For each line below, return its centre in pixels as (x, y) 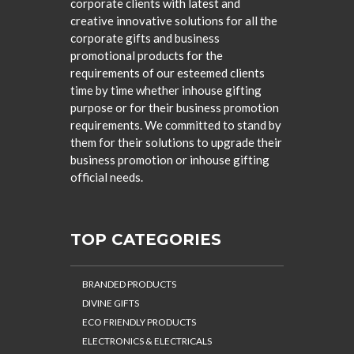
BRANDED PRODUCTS (129, 284)
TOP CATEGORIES (146, 239)
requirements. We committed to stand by (176, 125)
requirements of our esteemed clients (168, 73)
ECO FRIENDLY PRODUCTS (139, 322)
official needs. (107, 177)
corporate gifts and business (145, 38)
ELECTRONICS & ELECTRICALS (147, 341)
